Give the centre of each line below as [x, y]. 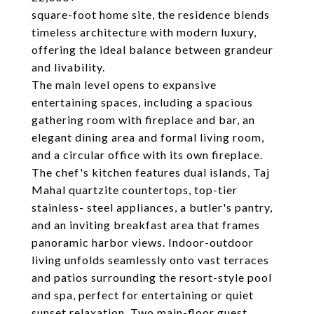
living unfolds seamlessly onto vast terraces [150, 260]
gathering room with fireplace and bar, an [143, 120]
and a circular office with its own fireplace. [147, 155]
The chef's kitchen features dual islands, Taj [151, 172]
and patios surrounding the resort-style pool [152, 277]
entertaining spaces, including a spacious [142, 102]
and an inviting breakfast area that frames [146, 225]
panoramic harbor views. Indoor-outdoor [143, 242]
